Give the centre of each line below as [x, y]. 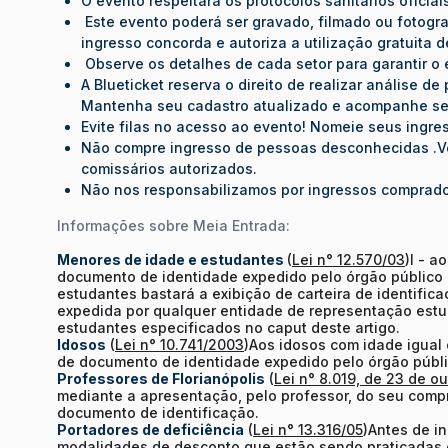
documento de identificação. [160, 412]
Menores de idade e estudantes [172, 259]
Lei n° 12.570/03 [348, 259]
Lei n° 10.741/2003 [179, 344]
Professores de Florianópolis [161, 378]
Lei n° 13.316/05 [308, 429]
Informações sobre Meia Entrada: [173, 225]
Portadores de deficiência [150, 429]
